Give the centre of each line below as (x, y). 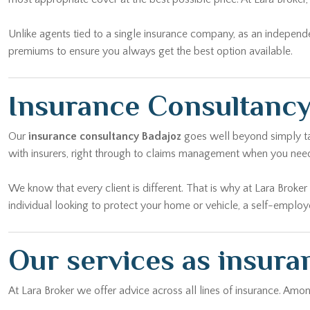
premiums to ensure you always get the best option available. (151, 26)
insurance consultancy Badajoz (105, 111)
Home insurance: (50, 300)
